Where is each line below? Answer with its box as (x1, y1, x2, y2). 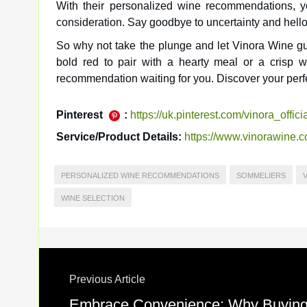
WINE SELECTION (61, 194, 125, 202)
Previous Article (69, 273, 145, 285)
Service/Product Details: (56, 131, 182, 143)
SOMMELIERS (236, 171, 286, 180)
